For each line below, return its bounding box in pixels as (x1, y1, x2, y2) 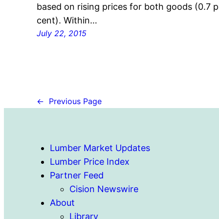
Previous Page (49, 96, 102, 106)
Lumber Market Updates (50, 143, 151, 153)
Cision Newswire (69, 184, 139, 195)
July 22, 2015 (37, 28, 87, 39)
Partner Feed (50, 170, 104, 181)
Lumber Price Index (50, 156, 130, 167)
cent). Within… (37, 15, 98, 26)
